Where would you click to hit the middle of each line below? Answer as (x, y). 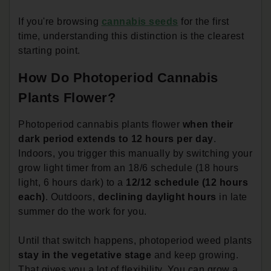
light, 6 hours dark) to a (72, 182)
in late (232, 197)
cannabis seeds (140, 21)
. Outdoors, (71, 197)
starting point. (49, 50)
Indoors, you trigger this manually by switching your (135, 153)
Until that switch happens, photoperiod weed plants (135, 240)
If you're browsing (60, 21)
